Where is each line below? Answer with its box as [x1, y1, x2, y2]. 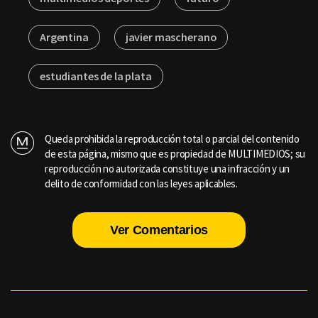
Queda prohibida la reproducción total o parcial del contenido [45, 132, 300, 146]
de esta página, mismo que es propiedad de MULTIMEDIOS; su [45, 147, 305, 161]
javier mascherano [125, 30, 217, 45]
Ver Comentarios [110, 223, 208, 238]
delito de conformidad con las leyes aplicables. [45, 177, 238, 191]
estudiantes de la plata [40, 69, 152, 84]
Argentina [40, 30, 89, 45]
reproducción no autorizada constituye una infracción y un [45, 162, 290, 176]
